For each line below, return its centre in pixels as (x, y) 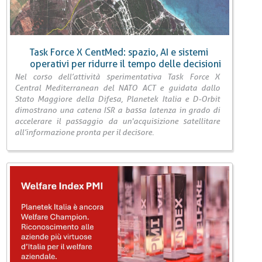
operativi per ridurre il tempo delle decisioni (125, 64)
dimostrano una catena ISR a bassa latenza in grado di (118, 110)
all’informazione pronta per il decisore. (84, 132)
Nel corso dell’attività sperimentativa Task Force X (118, 77)
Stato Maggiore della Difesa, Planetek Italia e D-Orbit (118, 99)
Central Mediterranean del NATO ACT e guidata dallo (118, 88)
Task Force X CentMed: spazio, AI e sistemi (119, 53)
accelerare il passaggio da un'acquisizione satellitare (118, 121)
